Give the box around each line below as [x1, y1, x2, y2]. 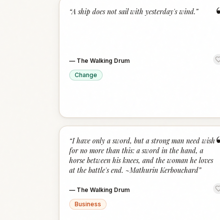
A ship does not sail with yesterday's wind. [72, 7, 195, 16]
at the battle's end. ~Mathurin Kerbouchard [69, 165, 198, 175]
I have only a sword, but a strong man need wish [72, 136, 215, 145]
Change [75, 71, 97, 79]
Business [75, 200, 101, 208]
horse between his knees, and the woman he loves [69, 156, 213, 165]
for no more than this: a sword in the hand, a [69, 146, 203, 155]
